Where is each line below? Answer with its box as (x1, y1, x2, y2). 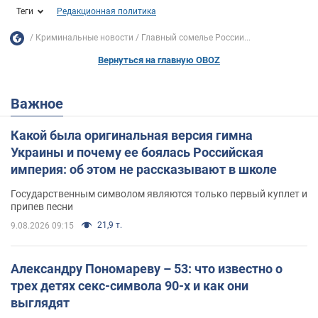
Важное (20, 94, 63, 112)
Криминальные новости (35, 33, 133, 43)
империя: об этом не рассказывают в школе (11, 161, 277, 177)
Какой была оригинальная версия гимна (11, 127, 253, 143)
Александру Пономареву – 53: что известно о (11, 261, 283, 276)
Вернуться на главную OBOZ (98, 54, 220, 65)
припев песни (11, 200, 73, 212)
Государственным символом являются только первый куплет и (11, 187, 307, 199)
